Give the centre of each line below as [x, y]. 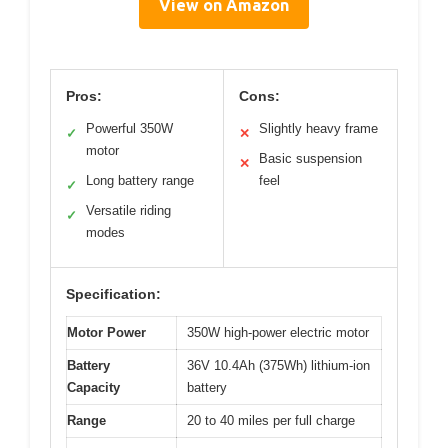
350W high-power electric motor [278, 333]
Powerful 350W [129, 129]
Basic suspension [310, 159]
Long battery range [140, 181]
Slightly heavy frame [318, 129]
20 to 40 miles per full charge [271, 421]
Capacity [93, 388]
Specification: [113, 294]
